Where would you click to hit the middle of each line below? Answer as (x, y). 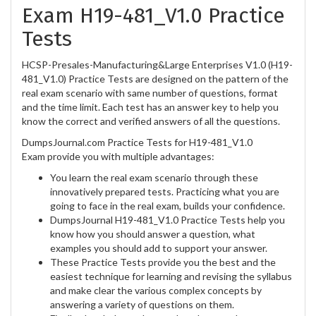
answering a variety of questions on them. (142, 304)
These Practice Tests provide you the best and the (163, 262)
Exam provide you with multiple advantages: (118, 156)
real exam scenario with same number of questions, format (150, 92)
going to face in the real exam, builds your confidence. (168, 205)
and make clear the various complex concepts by (156, 290)
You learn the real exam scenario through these (154, 177)
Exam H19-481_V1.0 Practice (153, 15)
